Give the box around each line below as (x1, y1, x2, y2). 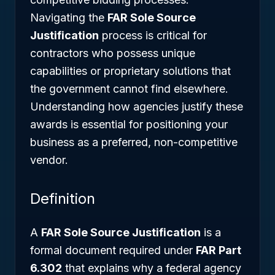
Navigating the (30, 11, 107, 24)
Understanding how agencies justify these (30, 100, 243, 113)
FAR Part (196, 244, 241, 257)
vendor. (30, 153, 68, 166)
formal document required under (30, 244, 196, 257)
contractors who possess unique (30, 47, 195, 60)
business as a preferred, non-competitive (30, 136, 238, 149)
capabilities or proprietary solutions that (30, 64, 231, 77)
